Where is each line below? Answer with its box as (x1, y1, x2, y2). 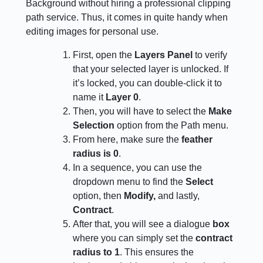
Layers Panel (134, 50, 193, 60)
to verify (193, 50, 228, 60)
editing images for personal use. (26, 26, 159, 37)
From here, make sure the (73, 134, 182, 145)
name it (73, 92, 106, 103)
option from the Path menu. (114, 120, 229, 131)
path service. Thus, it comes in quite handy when (26, 12, 228, 23)
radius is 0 (73, 149, 119, 159)
